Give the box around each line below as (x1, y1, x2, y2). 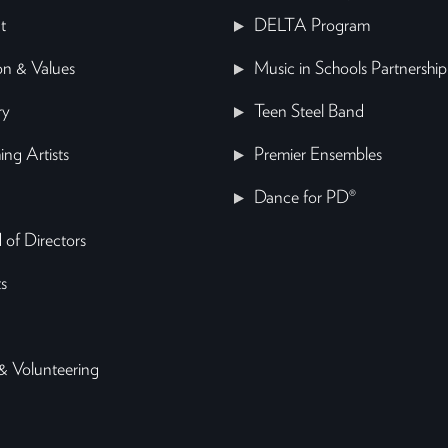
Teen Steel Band (254, 103, 364, 122)
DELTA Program (254, 17, 370, 36)
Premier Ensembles (254, 146, 382, 165)
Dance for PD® (254, 189, 356, 208)
